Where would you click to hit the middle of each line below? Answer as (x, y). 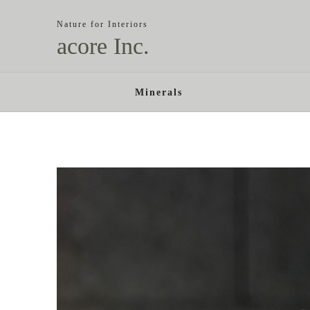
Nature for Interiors (102, 24)
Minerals (159, 92)
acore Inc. (103, 46)
